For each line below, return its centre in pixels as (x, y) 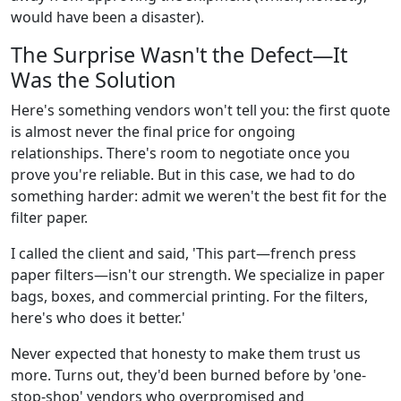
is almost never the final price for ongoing (153, 132)
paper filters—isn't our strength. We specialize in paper (198, 275)
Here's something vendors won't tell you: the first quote (200, 111)
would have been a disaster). (107, 17)
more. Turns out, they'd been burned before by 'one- (188, 375)
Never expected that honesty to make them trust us (186, 354)
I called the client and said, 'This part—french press (183, 254)
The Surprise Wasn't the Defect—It (179, 55)
